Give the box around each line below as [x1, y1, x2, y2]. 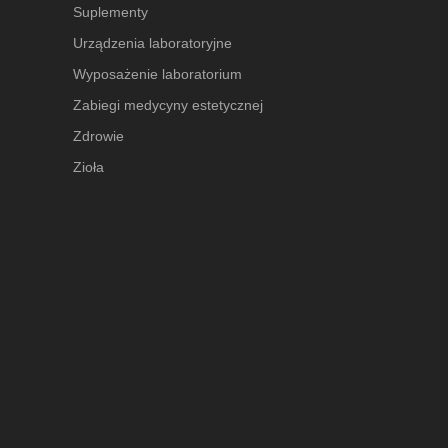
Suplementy [73, 3, 148, 20]
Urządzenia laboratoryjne [73, 34, 232, 51]
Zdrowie [73, 127, 124, 144]
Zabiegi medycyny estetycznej [73, 96, 263, 113]
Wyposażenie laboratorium [73, 65, 242, 82]
